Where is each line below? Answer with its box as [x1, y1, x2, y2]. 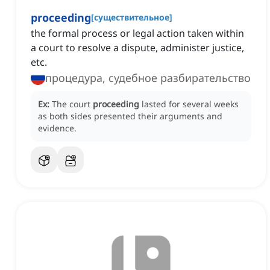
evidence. [38, 122, 77, 134]
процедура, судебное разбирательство [108, 71, 251, 86]
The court [52, 98, 93, 110]
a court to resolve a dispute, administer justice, [31, 41, 244, 55]
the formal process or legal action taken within [31, 27, 244, 40]
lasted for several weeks [142, 98, 239, 110]
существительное [94, 11, 169, 24]
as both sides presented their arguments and [38, 110, 222, 122]
